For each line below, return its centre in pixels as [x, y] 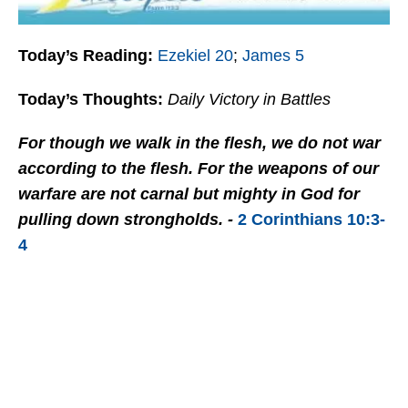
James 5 [273, 56]
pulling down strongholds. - [128, 220]
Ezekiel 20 [195, 56]
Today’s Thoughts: [91, 100]
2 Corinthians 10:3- [311, 220]
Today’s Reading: [88, 56]
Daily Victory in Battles [249, 100]
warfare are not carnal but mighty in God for [189, 194]
